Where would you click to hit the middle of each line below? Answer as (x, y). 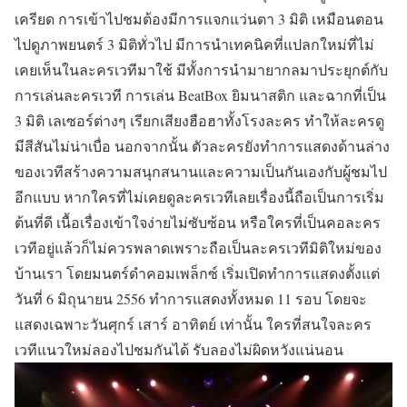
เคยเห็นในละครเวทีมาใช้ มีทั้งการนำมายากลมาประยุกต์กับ (201, 69)
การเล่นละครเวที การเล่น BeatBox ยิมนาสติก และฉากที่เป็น (200, 94)
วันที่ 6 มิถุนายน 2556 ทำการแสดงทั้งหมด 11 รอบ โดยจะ (191, 298)
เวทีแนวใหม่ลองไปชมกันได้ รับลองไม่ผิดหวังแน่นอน (179, 349)
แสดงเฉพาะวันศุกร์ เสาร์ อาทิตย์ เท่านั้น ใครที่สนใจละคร (193, 323)
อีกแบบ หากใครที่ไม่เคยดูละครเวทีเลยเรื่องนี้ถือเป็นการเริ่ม (199, 196)
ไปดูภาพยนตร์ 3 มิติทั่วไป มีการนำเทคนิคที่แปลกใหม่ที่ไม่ (194, 44)
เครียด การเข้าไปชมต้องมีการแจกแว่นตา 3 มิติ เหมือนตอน (199, 18)
